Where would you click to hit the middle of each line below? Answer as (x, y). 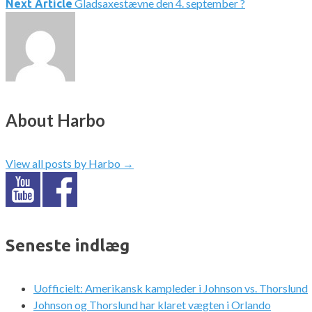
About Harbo (55, 120)
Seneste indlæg (68, 245)
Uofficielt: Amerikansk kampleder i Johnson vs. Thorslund (171, 288)
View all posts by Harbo (64, 163)
